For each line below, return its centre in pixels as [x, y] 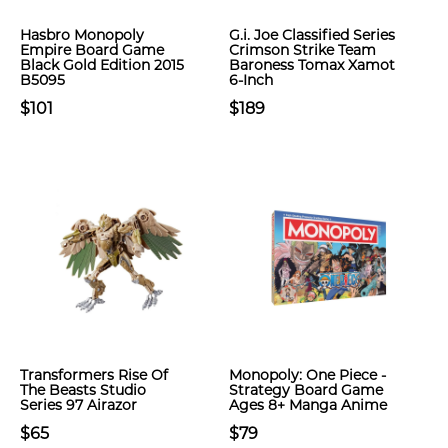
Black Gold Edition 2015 [102, 65]
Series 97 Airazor [78, 405]
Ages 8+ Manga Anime [308, 405]
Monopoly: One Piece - [307, 375]
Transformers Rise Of [94, 375]
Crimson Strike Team [302, 50]
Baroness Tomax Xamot [312, 65]
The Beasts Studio [83, 390]
